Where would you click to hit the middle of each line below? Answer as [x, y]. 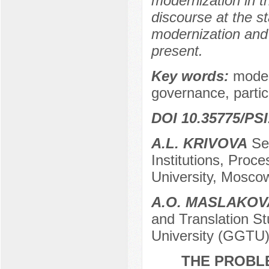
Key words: [192, 76]
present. [177, 51]
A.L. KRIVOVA [199, 144]
